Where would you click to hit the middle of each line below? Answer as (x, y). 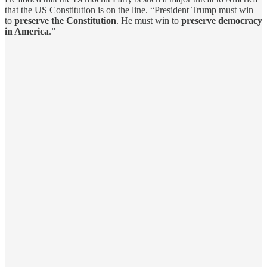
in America (27, 31)
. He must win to (149, 20)
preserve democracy (222, 20)
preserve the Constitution (65, 20)
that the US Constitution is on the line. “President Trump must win (129, 10)
